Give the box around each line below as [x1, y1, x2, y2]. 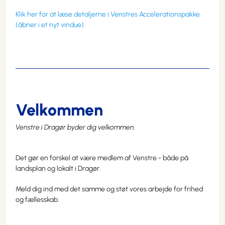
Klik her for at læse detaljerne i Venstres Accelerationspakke [16, 10, 200, 19]
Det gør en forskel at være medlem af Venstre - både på [16, 154, 188, 163]
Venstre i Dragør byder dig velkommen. [16, 123, 136, 132]
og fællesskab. [16, 195, 59, 204]
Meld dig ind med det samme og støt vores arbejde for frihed [16, 185, 203, 194]
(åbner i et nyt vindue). [16, 21, 85, 30]
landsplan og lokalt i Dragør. [16, 164, 101, 173]
